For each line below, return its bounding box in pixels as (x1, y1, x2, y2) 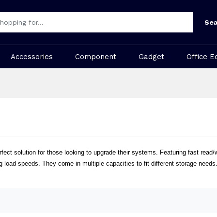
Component (75, 52, 116, 61)
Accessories (11, 52, 53, 61)
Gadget (138, 52, 164, 61)
